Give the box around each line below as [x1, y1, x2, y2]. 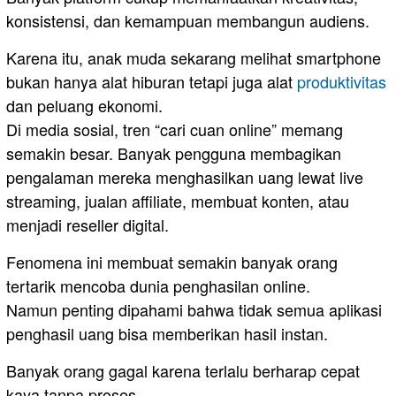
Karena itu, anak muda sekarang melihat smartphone [6, 45, 381, 69]
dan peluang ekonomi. [6, 93, 163, 117]
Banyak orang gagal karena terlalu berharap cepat [6, 358, 360, 382]
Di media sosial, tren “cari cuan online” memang [6, 117, 343, 141]
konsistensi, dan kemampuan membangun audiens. [6, 8, 369, 32]
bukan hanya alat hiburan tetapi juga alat [6, 69, 297, 93]
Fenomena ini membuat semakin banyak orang [6, 249, 338, 273]
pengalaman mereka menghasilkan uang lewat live [6, 164, 363, 188]
